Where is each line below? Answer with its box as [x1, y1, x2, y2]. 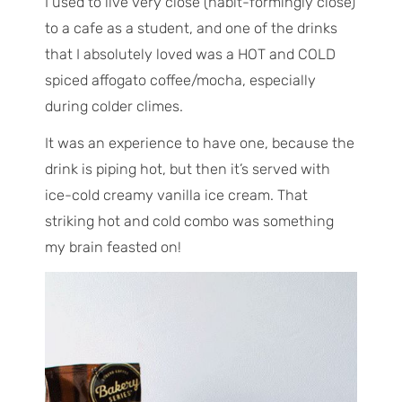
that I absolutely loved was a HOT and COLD [44, 45, 336, 63]
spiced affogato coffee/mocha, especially [44, 71, 316, 89]
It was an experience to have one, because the [44, 135, 354, 153]
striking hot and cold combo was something [44, 213, 334, 231]
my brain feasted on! [44, 239, 181, 257]
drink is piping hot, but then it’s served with [44, 161, 330, 179]
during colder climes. [44, 97, 183, 115]
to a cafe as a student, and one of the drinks [44, 19, 337, 37]
